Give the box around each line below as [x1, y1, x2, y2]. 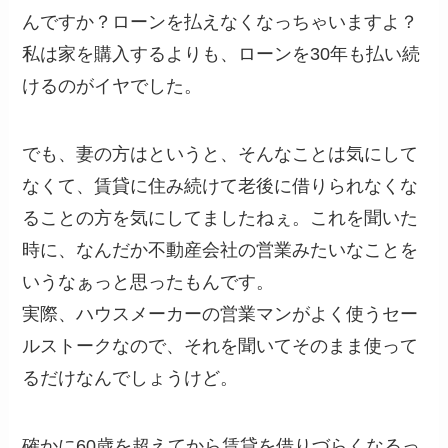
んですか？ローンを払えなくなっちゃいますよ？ [22, 12, 419, 33]
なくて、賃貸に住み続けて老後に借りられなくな [22, 176, 419, 197]
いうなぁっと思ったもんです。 [22, 272, 275, 293]
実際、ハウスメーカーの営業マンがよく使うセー [22, 304, 419, 325]
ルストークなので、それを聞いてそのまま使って [22, 336, 419, 357]
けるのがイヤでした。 [22, 76, 203, 97]
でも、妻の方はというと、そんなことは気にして [22, 144, 419, 165]
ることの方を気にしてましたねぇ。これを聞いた [22, 208, 419, 229]
